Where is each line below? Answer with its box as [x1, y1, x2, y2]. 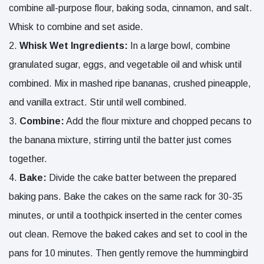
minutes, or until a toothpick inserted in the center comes [9, 210, 242, 221]
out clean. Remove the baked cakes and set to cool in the [9, 229, 247, 240]
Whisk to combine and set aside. [9, 22, 143, 32]
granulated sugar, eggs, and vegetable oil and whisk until [9, 60, 242, 70]
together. [9, 154, 47, 164]
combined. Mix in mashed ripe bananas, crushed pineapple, [9, 78, 251, 89]
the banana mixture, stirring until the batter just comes [9, 135, 232, 146]
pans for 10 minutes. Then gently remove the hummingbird [9, 248, 248, 259]
